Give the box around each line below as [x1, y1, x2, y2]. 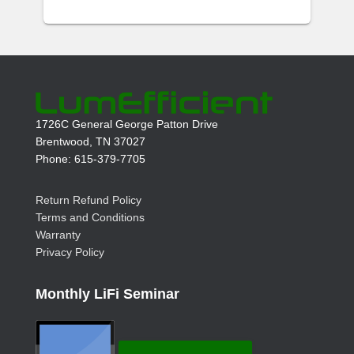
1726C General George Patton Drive [36, 118, 218, 131]
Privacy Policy [36, 246, 104, 259]
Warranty [36, 228, 81, 242]
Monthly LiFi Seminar [36, 286, 179, 303]
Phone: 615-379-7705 [36, 153, 145, 166]
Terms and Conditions [36, 211, 145, 224]
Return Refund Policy [36, 194, 141, 207]
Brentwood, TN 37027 [36, 135, 145, 149]
